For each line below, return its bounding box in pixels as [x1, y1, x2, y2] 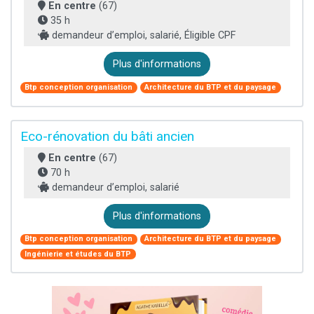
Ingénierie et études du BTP [25, 249, 132, 259]
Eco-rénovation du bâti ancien [20, 128, 194, 144]
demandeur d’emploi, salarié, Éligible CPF [49, 29, 235, 42]
